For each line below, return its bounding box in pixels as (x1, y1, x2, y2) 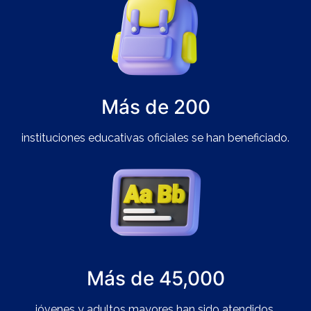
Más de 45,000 (86, 266, 225, 290)
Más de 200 (101, 94, 210, 119)
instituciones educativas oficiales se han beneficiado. (22, 131, 289, 144)
